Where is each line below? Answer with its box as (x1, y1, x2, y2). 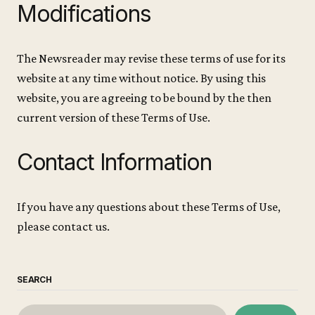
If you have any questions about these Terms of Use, (17, 200, 281, 214)
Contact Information (17, 148, 212, 176)
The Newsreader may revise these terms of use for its (17, 51, 285, 66)
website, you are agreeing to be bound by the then (17, 91, 271, 105)
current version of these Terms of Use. (17, 110, 210, 125)
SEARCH (17, 274, 52, 285)
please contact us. (17, 219, 110, 234)
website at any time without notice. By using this (17, 71, 266, 86)
